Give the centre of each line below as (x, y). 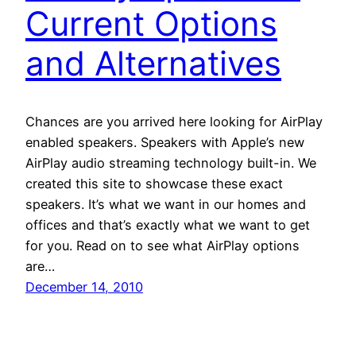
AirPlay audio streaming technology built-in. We (171, 163)
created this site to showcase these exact (154, 184)
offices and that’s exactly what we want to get (168, 225)
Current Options (151, 24)
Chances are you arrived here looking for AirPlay (174, 122)
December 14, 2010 (84, 287)
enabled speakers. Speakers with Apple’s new (165, 143)
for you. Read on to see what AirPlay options (163, 246)
